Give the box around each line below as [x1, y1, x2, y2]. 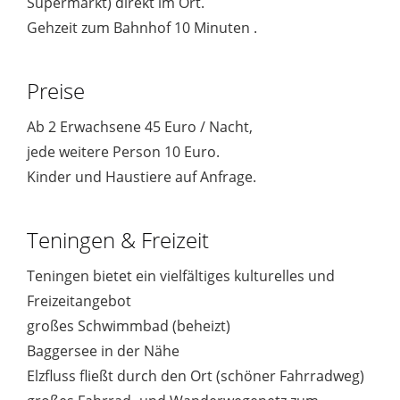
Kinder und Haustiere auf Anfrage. [27, 167, 256, 187]
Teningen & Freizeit [27, 225, 209, 255]
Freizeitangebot [27, 291, 131, 312]
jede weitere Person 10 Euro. [27, 142, 220, 162]
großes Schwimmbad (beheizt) [27, 316, 230, 337]
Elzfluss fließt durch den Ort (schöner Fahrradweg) [27, 366, 364, 387]
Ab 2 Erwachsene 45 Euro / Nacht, [27, 117, 253, 137]
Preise [27, 76, 85, 106]
